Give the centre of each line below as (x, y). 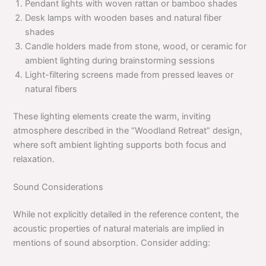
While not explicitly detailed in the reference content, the (126, 215)
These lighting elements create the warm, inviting (112, 116)
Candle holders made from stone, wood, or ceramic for (136, 47)
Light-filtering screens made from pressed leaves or (129, 75)
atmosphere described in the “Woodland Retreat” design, (128, 130)
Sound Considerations (58, 187)
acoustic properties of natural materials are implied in (119, 229)
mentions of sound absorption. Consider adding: (112, 243)
